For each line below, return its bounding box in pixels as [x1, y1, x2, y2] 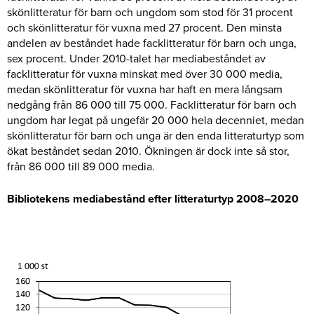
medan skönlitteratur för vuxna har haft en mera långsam [7, 81, 282, 97]
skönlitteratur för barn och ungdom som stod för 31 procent [7, 4, 293, 20]
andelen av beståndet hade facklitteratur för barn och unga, [7, 35, 296, 51]
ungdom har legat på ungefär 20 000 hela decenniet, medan [7, 112, 304, 128]
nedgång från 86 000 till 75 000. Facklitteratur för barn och [7, 97, 296, 113]
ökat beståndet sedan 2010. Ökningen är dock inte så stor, [7, 143, 289, 159]
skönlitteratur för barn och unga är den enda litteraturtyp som [7, 128, 304, 144]
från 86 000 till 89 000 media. [7, 158, 155, 175]
